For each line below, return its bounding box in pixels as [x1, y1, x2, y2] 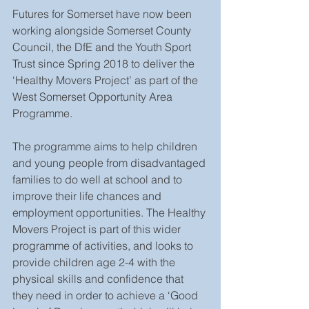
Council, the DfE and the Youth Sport [12, 40, 194, 54]
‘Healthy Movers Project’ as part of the [12, 73, 201, 87]
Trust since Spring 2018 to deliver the [12, 57, 197, 70]
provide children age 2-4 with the [12, 255, 178, 269]
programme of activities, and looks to [12, 239, 196, 252]
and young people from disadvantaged [12, 156, 208, 170]
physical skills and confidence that [12, 272, 186, 286]
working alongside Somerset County [12, 23, 194, 37]
